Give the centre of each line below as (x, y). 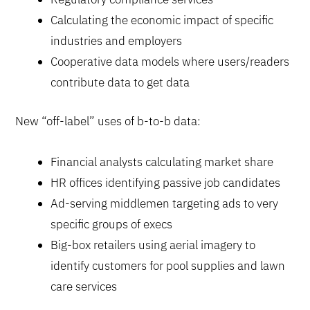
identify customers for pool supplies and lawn (168, 266)
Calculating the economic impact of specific (162, 20)
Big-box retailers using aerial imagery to (153, 245)
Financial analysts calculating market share (162, 162)
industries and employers (117, 41)
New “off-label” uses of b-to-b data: (108, 121)
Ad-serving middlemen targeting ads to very (165, 204)
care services (84, 287)
